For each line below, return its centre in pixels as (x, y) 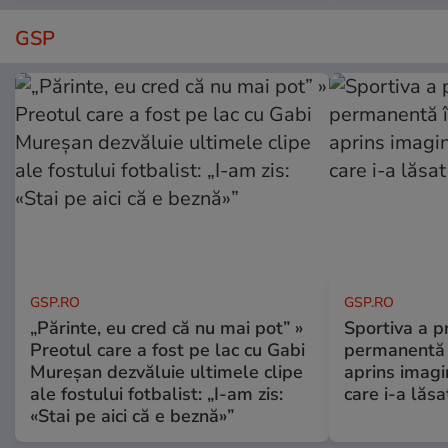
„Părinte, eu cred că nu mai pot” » (166, 328)
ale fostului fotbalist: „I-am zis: (156, 394)
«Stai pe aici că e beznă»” (132, 416)
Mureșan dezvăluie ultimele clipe (166, 372)
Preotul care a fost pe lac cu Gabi (167, 350)
